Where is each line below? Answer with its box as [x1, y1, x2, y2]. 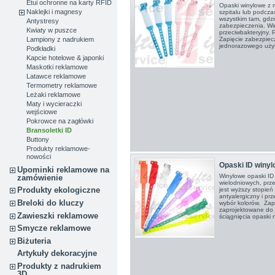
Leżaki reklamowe [26, 91, 81, 99]
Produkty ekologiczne [17, 185, 101, 195]
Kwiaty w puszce [26, 26, 77, 34]
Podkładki [26, 45, 56, 53]
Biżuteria [17, 236, 52, 246]
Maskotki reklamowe [26, 63, 88, 71]
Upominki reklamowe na [17, 165, 110, 174]
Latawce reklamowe [26, 72, 87, 80]
